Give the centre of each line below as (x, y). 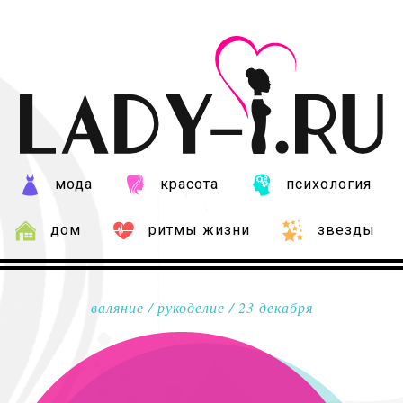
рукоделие (191, 307)
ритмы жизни (199, 229)
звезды (346, 229)
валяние (117, 307)
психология (328, 184)
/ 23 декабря (269, 307)
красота (189, 184)
